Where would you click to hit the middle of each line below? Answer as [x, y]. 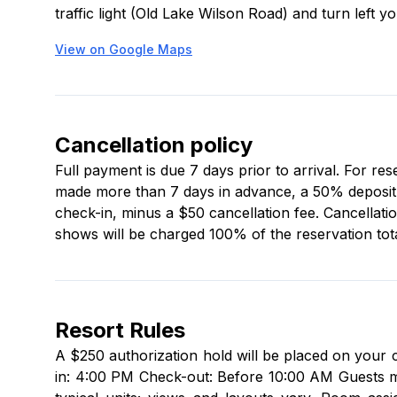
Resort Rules [120, 330]
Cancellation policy [154, 145]
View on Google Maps [124, 49]
